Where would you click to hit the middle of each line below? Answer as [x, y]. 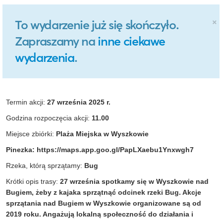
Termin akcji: [27, 102]
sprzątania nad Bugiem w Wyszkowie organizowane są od [104, 203]
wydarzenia [45, 58]
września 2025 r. [83, 102]
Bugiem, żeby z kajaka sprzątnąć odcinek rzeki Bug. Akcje [104, 193]
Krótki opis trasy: [33, 182]
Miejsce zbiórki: [31, 134]
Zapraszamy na [56, 41]
